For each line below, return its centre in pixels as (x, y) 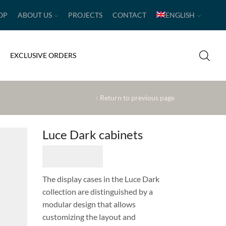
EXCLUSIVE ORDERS (43, 55)
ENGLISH (180, 15)
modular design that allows (89, 204)
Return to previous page (137, 97)
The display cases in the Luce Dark (101, 179)
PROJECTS (85, 15)
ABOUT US (35, 15)
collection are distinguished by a (97, 192)
